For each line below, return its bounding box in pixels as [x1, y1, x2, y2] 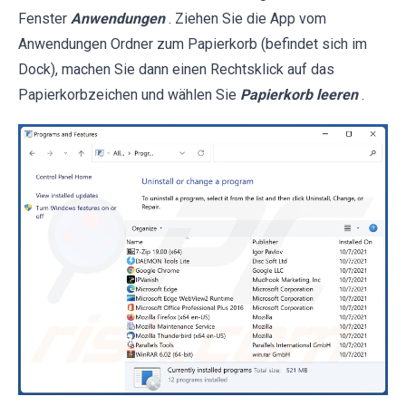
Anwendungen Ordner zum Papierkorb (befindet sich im [18, 35, 367, 53]
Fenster [18, 10, 71, 28]
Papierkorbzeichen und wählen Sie [18, 86, 240, 104]
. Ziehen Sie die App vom [169, 10, 326, 28]
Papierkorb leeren [240, 86, 358, 104]
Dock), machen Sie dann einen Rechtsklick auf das [18, 61, 334, 79]
